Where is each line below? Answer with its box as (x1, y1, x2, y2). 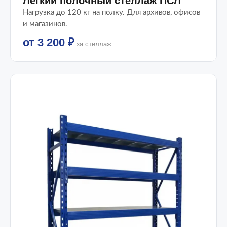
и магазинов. (23, 20, 67, 28)
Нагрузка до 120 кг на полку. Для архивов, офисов (23, 8, 200, 16)
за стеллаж (74, 40, 111, 48)
